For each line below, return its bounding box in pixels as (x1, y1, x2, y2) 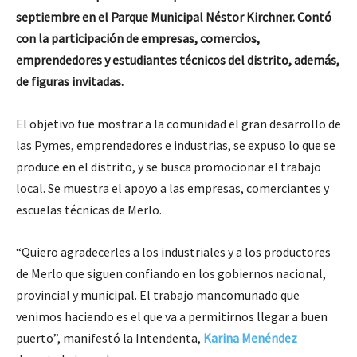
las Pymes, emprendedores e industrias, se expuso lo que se (16, 137, 335, 153)
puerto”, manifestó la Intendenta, (16, 330, 203, 346)
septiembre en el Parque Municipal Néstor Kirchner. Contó (16, 9, 331, 25)
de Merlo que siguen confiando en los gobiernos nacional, (16, 265, 326, 281)
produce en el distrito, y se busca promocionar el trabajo (16, 159, 321, 175)
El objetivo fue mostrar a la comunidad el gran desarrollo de (16, 116, 341, 131)
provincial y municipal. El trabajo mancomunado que (16, 287, 300, 303)
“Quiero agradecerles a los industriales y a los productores (16, 244, 331, 260)
